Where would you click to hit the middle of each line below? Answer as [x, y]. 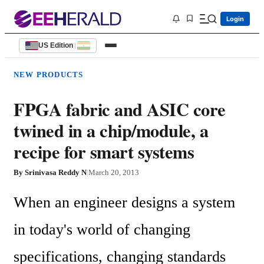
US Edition [56, 45]
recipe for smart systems [104, 152]
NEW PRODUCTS [49, 75]
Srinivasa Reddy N [56, 173]
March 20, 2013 [114, 173]
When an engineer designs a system [124, 203]
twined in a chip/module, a [111, 131]
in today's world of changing [102, 230]
